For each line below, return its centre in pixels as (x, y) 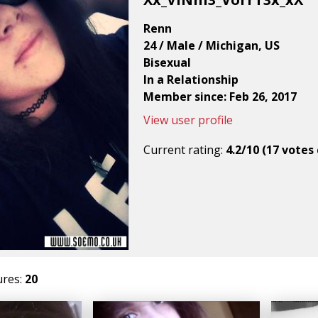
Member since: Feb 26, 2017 (220, 96)
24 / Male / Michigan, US (212, 45)
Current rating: (185, 149)
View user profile (188, 120)
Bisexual (167, 62)
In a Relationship (191, 79)
